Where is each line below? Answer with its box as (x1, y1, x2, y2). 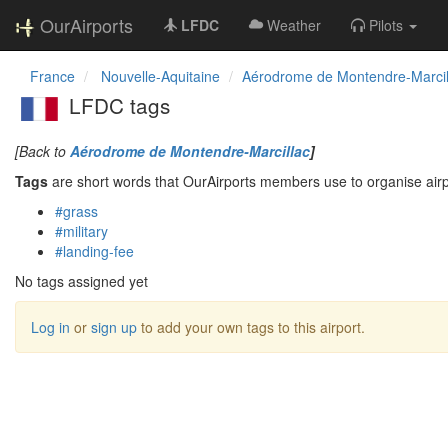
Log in (31, 316, 70, 337)
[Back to (15, 140, 70, 161)
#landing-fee (55, 240, 134, 261)
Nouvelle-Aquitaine (101, 66, 220, 86)
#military (55, 220, 108, 241)
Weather (267, 15, 321, 35)
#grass (55, 200, 98, 221)
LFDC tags (63, 90, 170, 120)
